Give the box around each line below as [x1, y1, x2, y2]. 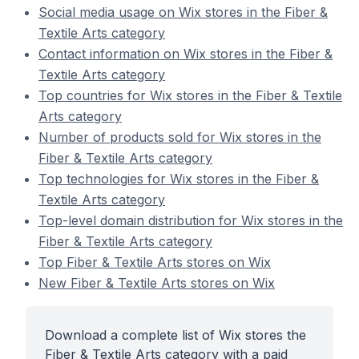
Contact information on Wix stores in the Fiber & [38, 46, 333, 62]
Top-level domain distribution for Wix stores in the [38, 212, 343, 228]
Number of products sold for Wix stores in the [38, 129, 321, 145]
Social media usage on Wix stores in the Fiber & [38, 4, 328, 20]
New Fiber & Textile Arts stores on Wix [38, 275, 275, 291]
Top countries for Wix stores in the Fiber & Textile [38, 87, 342, 103]
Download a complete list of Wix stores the [45, 327, 306, 343]
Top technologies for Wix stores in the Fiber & [38, 171, 319, 187]
